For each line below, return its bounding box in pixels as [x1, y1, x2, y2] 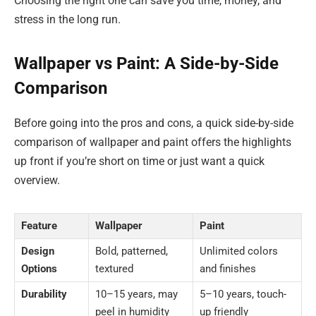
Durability [21, 288, 67, 301]
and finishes [200, 262, 256, 276]
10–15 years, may [95, 288, 178, 301]
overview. [14, 174, 60, 188]
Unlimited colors [200, 245, 278, 258]
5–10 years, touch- [200, 288, 286, 301]
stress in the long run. [14, 13, 121, 27]
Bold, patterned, [95, 245, 168, 258]
